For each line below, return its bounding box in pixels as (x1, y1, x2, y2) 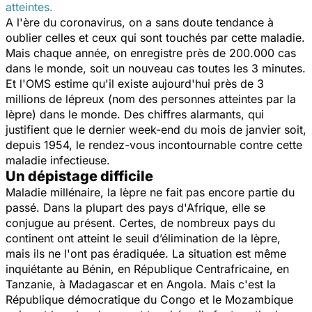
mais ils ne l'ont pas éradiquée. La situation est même (6, 246, 286, 260)
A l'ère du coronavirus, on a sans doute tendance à (6, 15, 274, 29)
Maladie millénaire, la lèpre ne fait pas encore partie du (6, 185, 295, 199)
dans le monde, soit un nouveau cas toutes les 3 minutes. (6, 61, 306, 75)
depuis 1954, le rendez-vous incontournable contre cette (6, 137, 302, 152)
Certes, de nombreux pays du (116, 215, 275, 230)
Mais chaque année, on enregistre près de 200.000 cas (6, 45, 296, 60)
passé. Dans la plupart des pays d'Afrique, (6, 200, 228, 214)
